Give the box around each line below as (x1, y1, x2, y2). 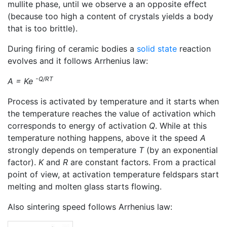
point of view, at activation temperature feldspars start (8, 169, 219, 179)
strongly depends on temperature (8, 145, 139, 155)
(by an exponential (144, 145, 218, 155)
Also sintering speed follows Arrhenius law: (8, 202, 172, 212)
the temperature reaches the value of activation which (8, 108, 215, 119)
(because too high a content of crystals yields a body (8, 11, 213, 21)
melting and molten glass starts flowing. (8, 181, 162, 192)
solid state (137, 44, 177, 54)
